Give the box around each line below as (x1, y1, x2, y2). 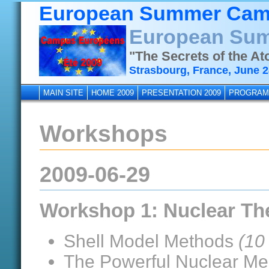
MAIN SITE (43, 88, 83, 97)
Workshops (40, 120, 168, 147)
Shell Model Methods (64, 231, 238, 251)
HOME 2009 (91, 88, 134, 97)
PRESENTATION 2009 (142, 88, 221, 97)
